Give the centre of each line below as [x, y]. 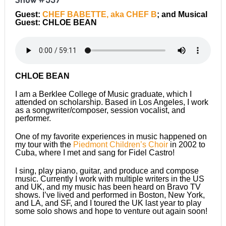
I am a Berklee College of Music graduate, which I [103, 94]
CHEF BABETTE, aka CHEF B [99, 15]
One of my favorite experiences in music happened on [111, 137]
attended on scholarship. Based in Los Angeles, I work [111, 102]
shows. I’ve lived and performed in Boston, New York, [110, 195]
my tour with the [44, 145]
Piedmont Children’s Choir [120, 145]
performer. [33, 119]
